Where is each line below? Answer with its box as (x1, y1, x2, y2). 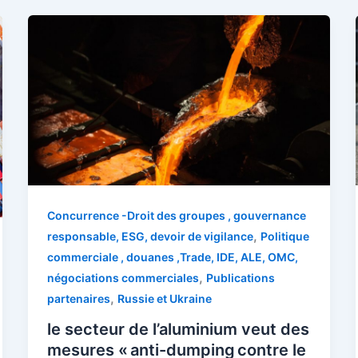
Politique (260, 229, 309, 243)
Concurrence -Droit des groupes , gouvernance (46, 208, 306, 222)
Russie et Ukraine (117, 291, 212, 305)
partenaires (46, 291, 110, 305)
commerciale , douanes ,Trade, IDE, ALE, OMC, (46, 249, 298, 264)
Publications (205, 270, 275, 284)
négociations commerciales (46, 270, 199, 284)
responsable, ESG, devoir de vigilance (46, 229, 253, 243)
